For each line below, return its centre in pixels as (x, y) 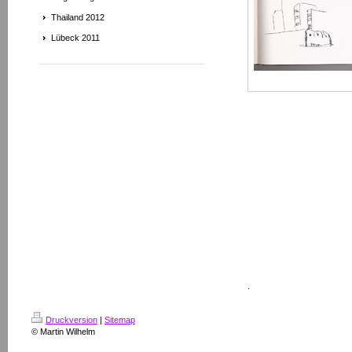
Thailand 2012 (78, 17)
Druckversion (71, 320)
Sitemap (120, 320)
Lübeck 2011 (75, 38)
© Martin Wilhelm (63, 332)
